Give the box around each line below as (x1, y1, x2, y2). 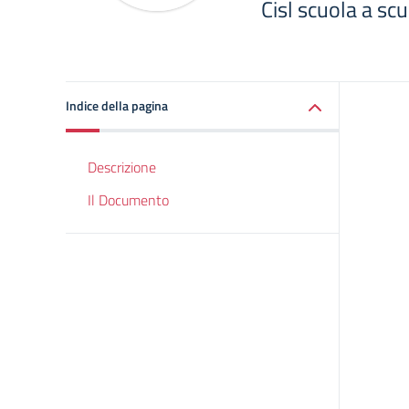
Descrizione (88, 156, 156, 178)
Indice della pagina (66, 96, 168, 115)
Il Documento (88, 189, 169, 211)
